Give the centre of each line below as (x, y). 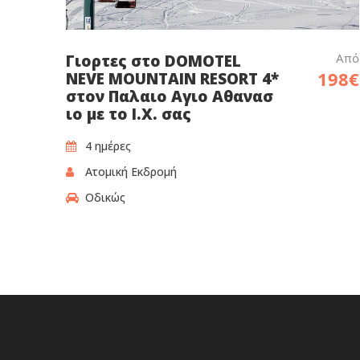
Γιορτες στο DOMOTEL (153, 61)
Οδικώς (105, 197)
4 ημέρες (108, 145)
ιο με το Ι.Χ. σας (129, 114)
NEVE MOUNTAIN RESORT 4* (172, 78)
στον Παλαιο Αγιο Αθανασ (170, 96)
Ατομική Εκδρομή (131, 171)
